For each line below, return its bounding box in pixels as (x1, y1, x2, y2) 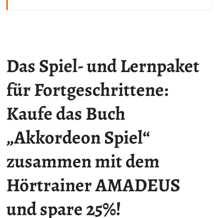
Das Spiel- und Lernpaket (6, 53, 200, 79)
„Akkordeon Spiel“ (6, 125, 150, 150)
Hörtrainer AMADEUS (6, 172, 181, 198)
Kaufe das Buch (6, 101, 126, 127)
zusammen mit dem (6, 148, 160, 174)
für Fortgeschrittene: (6, 77, 169, 103)
